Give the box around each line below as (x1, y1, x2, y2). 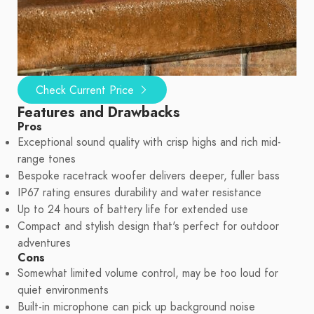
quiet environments (18, 282, 109, 299)
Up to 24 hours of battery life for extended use (18, 202, 248, 218)
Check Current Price (36, 83, 137, 99)
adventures (18, 235, 71, 252)
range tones (18, 151, 76, 168)
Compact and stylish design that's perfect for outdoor (18, 219, 279, 235)
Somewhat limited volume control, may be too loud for (18, 266, 278, 282)
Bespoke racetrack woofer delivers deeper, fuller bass (18, 168, 280, 184)
